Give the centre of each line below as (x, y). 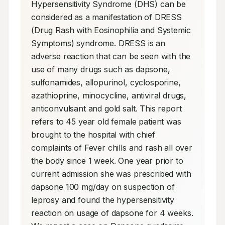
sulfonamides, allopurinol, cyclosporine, (106, 82)
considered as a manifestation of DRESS (106, 17)
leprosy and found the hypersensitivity (103, 200)
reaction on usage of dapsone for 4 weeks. (112, 213)
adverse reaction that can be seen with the (111, 56)
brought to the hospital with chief (93, 135)
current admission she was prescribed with (111, 174)
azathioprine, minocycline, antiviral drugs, (109, 95)
